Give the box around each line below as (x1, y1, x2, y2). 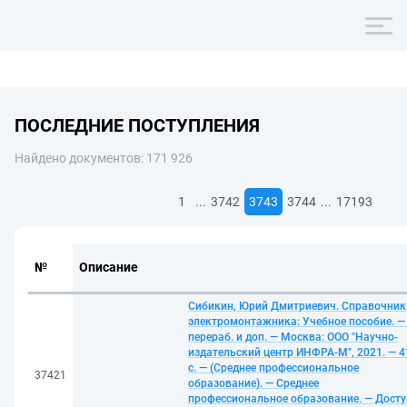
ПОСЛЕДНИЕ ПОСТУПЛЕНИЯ (15, 114, 260, 136)
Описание (79, 260, 138, 274)
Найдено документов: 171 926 (15, 151, 193, 165)
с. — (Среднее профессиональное (188, 362, 359, 374)
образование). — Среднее (188, 377, 319, 390)
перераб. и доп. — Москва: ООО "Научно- (188, 331, 398, 343)
